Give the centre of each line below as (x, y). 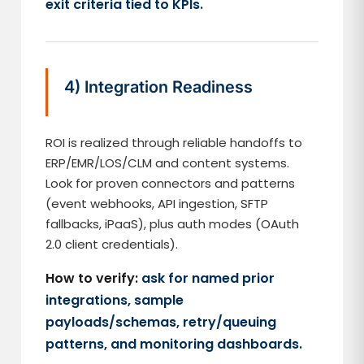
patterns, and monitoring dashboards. (174, 344)
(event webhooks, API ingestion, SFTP (157, 204)
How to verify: (92, 278)
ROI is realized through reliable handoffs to (174, 143)
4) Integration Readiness (159, 87)
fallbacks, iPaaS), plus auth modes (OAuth (173, 224)
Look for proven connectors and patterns (171, 183)
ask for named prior (208, 278)
